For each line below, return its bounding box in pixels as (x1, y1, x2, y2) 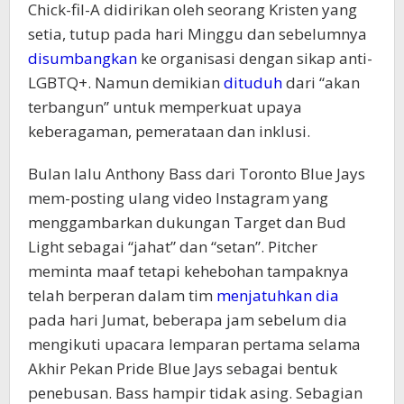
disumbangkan (28, 48, 137, 69)
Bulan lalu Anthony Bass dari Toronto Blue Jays (28, 163, 365, 184)
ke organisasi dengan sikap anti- (137, 48, 372, 69)
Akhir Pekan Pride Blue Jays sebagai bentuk (28, 358, 337, 379)
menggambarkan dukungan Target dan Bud (28, 212, 346, 233)
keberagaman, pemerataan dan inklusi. (28, 121, 310, 142)
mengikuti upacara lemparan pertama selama (28, 334, 361, 354)
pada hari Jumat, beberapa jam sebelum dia (28, 309, 347, 330)
